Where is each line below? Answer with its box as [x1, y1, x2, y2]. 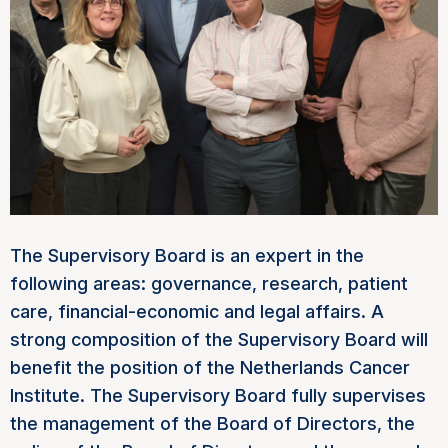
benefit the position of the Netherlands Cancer [10, 357, 410, 379]
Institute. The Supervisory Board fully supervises [10, 385, 426, 407]
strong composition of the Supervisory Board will [10, 329, 428, 351]
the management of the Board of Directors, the [10, 413, 415, 435]
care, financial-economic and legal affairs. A [10, 301, 384, 323]
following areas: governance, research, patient [10, 273, 408, 295]
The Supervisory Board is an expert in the [10, 245, 364, 267]
